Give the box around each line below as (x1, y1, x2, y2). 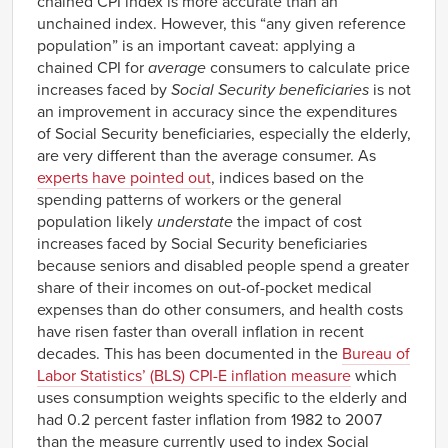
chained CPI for (37, 57, 148, 78)
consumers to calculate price (210, 57, 410, 78)
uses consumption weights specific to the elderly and (37, 387, 407, 408)
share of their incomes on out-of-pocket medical (37, 277, 372, 298)
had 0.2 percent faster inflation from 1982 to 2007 (37, 409, 382, 430)
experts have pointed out (37, 167, 211, 188)
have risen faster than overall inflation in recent (37, 321, 364, 342)
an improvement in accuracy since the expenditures (37, 101, 397, 122)
